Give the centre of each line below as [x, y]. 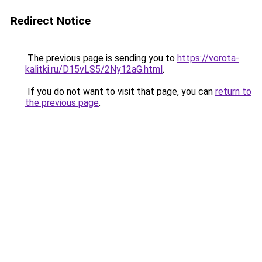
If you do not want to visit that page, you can [120, 92]
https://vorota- [208, 58]
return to [233, 92]
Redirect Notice [51, 21]
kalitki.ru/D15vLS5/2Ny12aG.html [94, 69]
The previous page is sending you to [101, 58]
